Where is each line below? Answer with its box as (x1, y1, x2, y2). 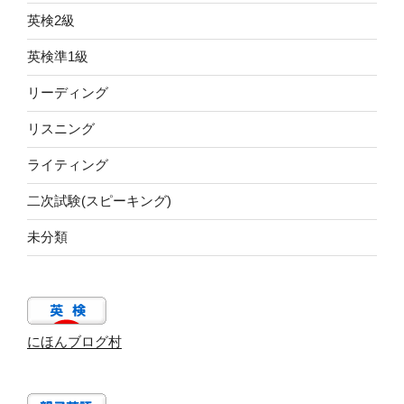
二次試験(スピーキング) (27, 193, 171, 209)
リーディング (27, 85, 108, 101)
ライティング (27, 157, 108, 173)
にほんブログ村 (27, 333, 122, 349)
